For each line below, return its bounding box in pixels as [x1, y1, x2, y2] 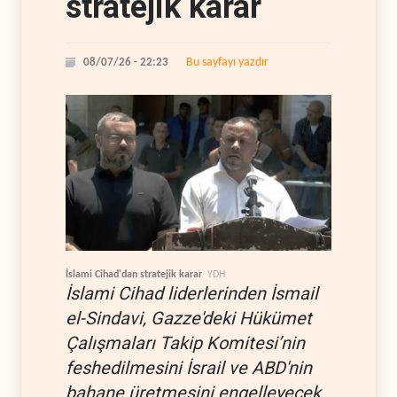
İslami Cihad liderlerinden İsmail [66, 282, 318, 304]
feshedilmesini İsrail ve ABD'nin [66, 356, 312, 378]
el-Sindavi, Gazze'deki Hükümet [66, 307, 312, 329]
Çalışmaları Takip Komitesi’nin [66, 331, 305, 354]
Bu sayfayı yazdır [186, 56, 269, 69]
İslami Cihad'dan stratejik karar [66, 269, 202, 280]
